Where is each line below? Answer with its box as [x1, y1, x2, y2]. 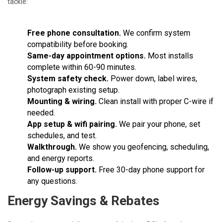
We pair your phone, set [117, 119, 200, 129]
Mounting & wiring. [27, 96, 97, 106]
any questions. [27, 176, 77, 186]
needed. [27, 108, 55, 117]
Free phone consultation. [27, 28, 121, 38]
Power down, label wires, [109, 73, 197, 83]
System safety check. [27, 73, 109, 83]
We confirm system [121, 28, 190, 38]
